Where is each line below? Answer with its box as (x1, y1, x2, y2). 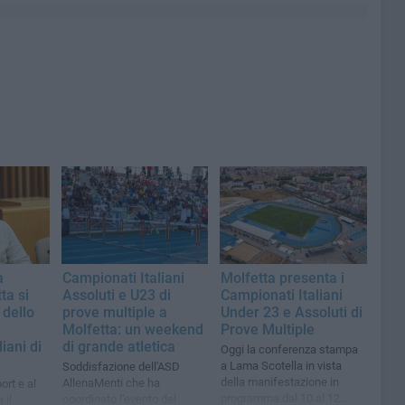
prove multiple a (62, 304, 167, 322)
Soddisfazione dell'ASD (62, 360, 180, 374)
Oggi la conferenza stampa (221, 343, 359, 357)
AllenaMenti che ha (62, 376, 160, 391)
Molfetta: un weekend (62, 321, 203, 339)
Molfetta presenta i (221, 269, 345, 287)
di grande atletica (62, 338, 175, 356)
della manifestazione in (221, 375, 340, 390)
